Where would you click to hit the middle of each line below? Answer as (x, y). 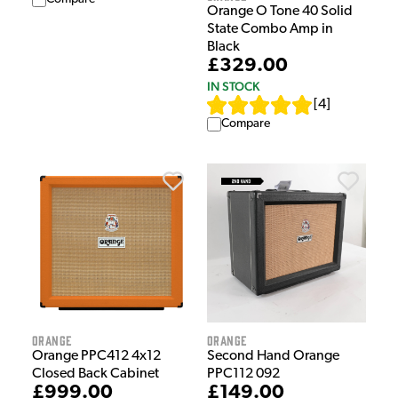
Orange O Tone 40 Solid (280, 11)
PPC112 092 (243, 374)
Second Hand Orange (273, 356)
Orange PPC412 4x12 (96, 356)
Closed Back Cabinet (96, 374)
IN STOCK (233, 86)
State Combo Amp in (270, 29)
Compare (246, 123)
